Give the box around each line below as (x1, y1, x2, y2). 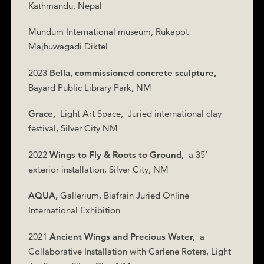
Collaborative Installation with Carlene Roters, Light (28, 245, 231, 257)
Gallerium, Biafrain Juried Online (57, 190, 189, 201)
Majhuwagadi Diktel (28, 41, 108, 52)
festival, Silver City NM (28, 123, 118, 134)
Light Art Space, (60, 108, 123, 119)
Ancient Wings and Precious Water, (49, 230, 195, 242)
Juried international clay (127, 108, 222, 119)
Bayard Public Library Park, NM (28, 81, 151, 93)
